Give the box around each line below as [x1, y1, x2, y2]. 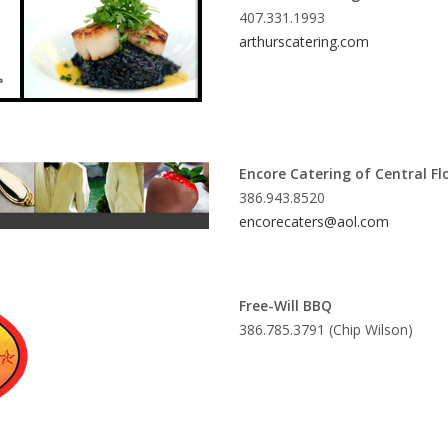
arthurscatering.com [239, 32, 369, 51]
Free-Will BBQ [239, 296, 332, 315]
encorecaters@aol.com [239, 212, 389, 231]
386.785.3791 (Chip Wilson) [239, 320, 413, 339]
